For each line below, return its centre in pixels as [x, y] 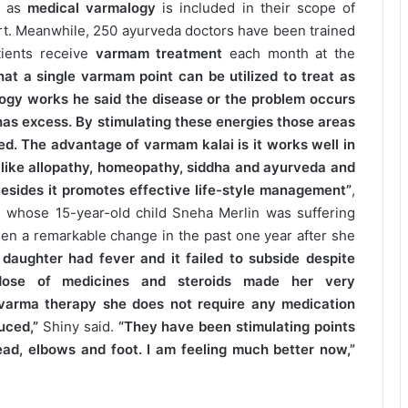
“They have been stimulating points [237, 327]
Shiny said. [78, 327]
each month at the [289, 54]
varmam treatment [159, 54]
